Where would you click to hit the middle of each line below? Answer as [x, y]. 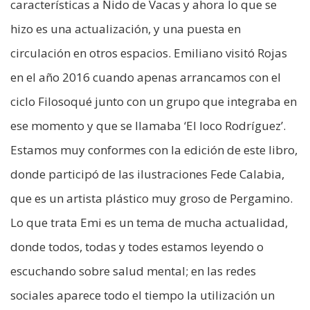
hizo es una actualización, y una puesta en [126, 29]
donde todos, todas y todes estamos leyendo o [137, 247]
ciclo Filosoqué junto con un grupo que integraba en [154, 102]
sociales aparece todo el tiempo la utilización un [143, 295]
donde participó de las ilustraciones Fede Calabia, [147, 174]
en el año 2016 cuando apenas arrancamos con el [146, 77]
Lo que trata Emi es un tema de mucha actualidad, [149, 223]
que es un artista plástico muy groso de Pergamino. [152, 199]
